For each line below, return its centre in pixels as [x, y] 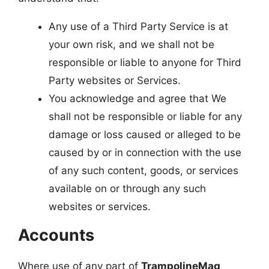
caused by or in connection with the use [145, 152]
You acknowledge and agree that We [138, 98]
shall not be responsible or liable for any [145, 116]
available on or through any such [127, 188]
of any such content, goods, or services [144, 170]
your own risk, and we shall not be [131, 44]
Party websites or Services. [115, 80]
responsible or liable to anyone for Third [145, 62]
